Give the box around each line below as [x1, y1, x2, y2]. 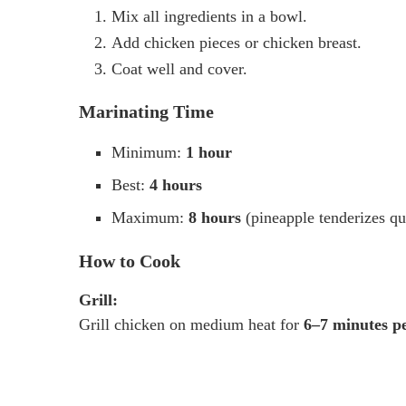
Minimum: [111, 143, 186, 162]
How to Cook [79, 251, 180, 272]
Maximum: [111, 208, 188, 227]
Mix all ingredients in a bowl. [111, 7, 307, 26]
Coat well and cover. [111, 60, 247, 79]
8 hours [188, 208, 241, 227]
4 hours [150, 176, 202, 195]
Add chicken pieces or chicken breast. [111, 34, 362, 53]
